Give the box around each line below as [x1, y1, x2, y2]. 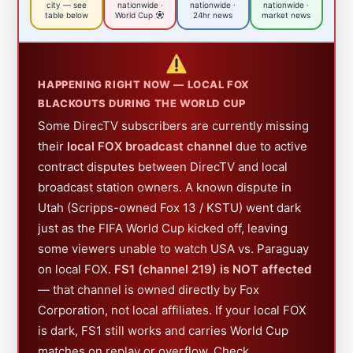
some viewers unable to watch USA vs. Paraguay [38, 240, 310, 256]
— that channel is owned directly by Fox [38, 281, 260, 297]
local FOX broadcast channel [67, 138, 233, 154]
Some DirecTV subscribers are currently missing [38, 117, 310, 133]
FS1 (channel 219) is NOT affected [114, 261, 312, 277]
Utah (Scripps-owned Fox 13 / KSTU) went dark [38, 199, 302, 215]
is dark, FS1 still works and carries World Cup [38, 322, 289, 338]
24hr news [193, 10, 233, 20]
